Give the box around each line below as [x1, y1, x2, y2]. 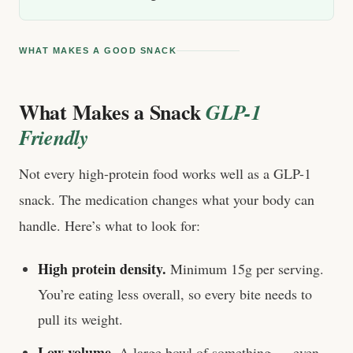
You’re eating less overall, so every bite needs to [38, 284, 312, 303]
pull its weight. [38, 310, 123, 329]
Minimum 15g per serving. [166, 259, 324, 278]
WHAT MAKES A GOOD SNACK [19, 46, 177, 55]
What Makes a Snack [19, 97, 206, 127]
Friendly [19, 123, 89, 151]
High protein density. [38, 258, 166, 279]
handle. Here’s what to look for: [19, 216, 200, 235]
